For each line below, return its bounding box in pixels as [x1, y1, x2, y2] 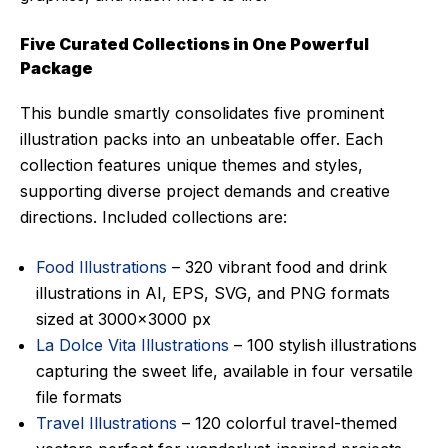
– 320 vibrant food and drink [167, 256, 387, 277]
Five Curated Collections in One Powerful [20, 33, 369, 54]
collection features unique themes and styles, [20, 154, 363, 175]
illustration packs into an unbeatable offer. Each [20, 128, 383, 149]
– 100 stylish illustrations [229, 334, 417, 355]
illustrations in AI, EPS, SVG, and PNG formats [36, 282, 390, 303]
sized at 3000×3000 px [36, 308, 211, 329]
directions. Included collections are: [20, 206, 287, 227]
